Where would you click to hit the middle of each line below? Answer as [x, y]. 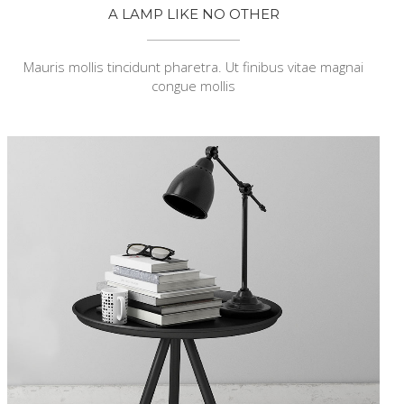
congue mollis [194, 85]
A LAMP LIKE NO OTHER [193, 14]
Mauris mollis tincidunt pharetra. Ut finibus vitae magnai [194, 66]
